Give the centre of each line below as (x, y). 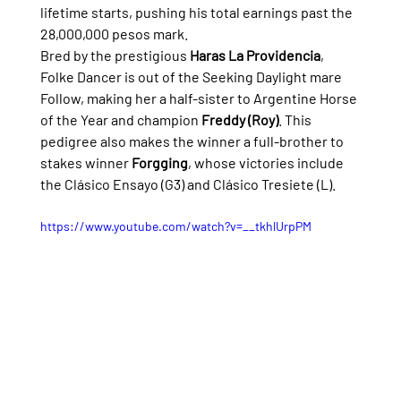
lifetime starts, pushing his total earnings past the (197, 12)
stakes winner (85, 162)
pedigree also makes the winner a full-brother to (193, 141)
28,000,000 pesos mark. (114, 33)
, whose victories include (267, 162)
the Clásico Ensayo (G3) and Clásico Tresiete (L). (188, 183)
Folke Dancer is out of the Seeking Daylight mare (192, 76)
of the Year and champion (120, 119)
